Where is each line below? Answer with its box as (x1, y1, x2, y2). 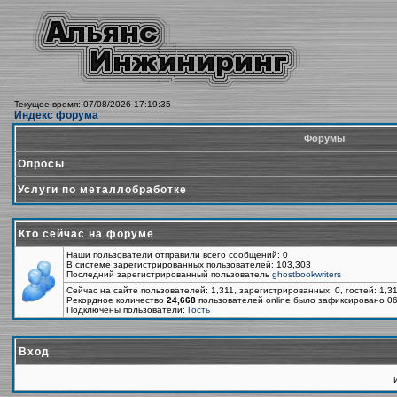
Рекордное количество (66, 295, 167, 305)
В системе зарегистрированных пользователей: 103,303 (66, 260, 311, 269)
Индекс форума (14, 109, 98, 121)
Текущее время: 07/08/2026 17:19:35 (14, 99, 171, 109)
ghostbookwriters (272, 269, 341, 279)
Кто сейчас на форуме (19, 228, 154, 240)
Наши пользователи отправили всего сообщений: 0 (66, 250, 288, 260)
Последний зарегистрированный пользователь (66, 269, 272, 279)
